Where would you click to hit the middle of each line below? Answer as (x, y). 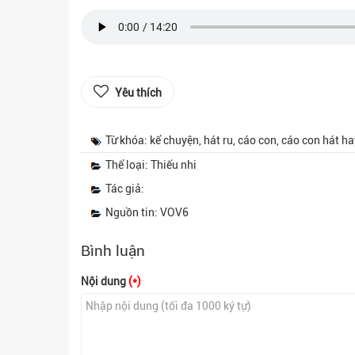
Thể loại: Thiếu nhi (151, 165)
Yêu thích (138, 93)
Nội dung (105, 281)
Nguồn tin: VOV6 (147, 212)
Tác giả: (125, 189)
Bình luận (113, 251)
